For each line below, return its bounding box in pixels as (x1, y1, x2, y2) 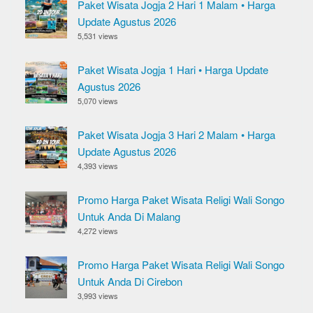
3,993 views (78, 290, 118, 301)
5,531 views (78, 30, 118, 41)
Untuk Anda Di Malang (78, 209, 180, 224)
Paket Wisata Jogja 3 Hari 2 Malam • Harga (78, 127, 275, 142)
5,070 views (78, 95, 118, 106)
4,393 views (78, 160, 118, 171)
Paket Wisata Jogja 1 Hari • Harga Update (78, 62, 268, 77)
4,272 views (78, 225, 118, 236)
